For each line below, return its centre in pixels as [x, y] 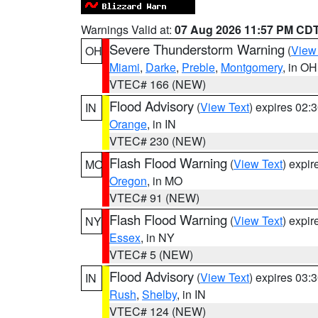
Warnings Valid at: [128, 29]
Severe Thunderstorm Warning [197, 49]
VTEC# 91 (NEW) [154, 198]
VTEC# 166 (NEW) [158, 84]
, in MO [165, 181]
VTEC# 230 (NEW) [158, 141]
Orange [128, 124]
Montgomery [252, 67]
